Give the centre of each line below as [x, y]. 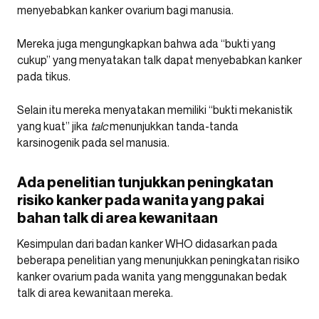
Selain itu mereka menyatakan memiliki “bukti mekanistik [155, 109]
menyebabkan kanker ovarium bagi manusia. [125, 10]
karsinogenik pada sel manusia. [93, 142]
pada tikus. [44, 76]
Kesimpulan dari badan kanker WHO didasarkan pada [147, 243]
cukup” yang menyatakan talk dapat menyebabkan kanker [159, 59]
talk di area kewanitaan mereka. [95, 292]
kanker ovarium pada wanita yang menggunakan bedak [152, 276]
